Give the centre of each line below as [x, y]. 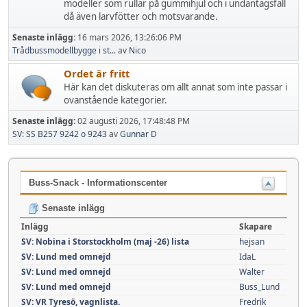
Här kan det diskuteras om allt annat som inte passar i [175, 87]
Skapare [256, 226]
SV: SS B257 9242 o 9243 [60, 134]
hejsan [252, 241]
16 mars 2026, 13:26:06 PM [130, 37]
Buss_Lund [259, 286]
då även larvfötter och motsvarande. [141, 16]
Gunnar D [138, 134]
